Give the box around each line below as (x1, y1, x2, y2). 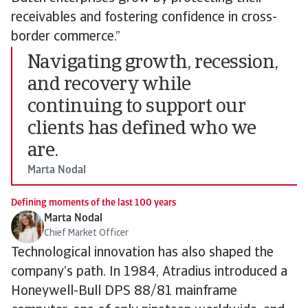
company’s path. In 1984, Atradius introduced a (11, 265, 287, 279)
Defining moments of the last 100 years (11, 198, 176, 208)
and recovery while (27, 76, 191, 95)
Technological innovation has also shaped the (11, 246, 274, 260)
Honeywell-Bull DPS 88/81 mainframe (11, 285, 237, 298)
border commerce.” (11, 30, 120, 44)
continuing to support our (27, 98, 246, 117)
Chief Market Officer (44, 228, 129, 239)
